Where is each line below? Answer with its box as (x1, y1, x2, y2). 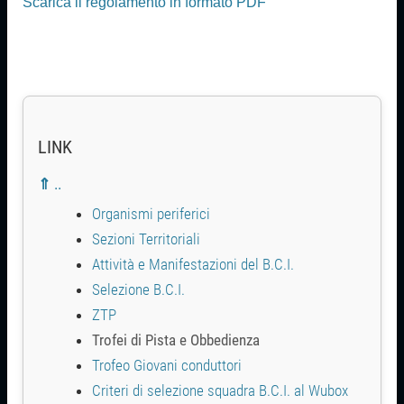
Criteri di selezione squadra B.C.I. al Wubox (92, 381, 349, 399)
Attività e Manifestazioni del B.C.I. (92, 254, 295, 273)
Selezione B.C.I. (92, 280, 186, 298)
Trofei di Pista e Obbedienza (92, 330, 261, 349)
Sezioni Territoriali (92, 229, 201, 248)
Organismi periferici (92, 204, 211, 223)
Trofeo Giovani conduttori (92, 355, 243, 374)
